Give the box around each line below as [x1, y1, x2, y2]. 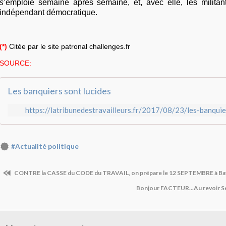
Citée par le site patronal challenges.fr [7, 42, 130, 51]
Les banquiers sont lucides [8, 85, 111, 97]
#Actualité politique [11, 142, 79, 151]
